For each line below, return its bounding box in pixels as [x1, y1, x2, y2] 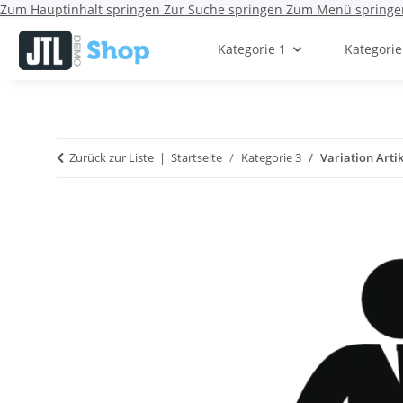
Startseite [171, 149, 222, 166]
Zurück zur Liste [69, 149, 154, 166]
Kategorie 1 [218, 40, 286, 58]
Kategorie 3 [241, 149, 301, 166]
